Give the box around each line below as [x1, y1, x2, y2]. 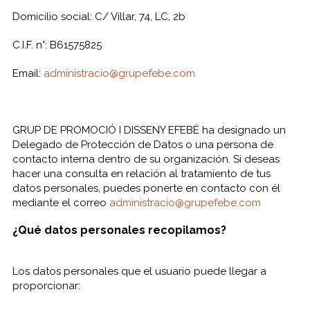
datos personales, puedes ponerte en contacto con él [12, 182, 280, 194]
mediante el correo [12, 197, 109, 209]
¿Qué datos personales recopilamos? [12, 224, 226, 237]
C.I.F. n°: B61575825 [12, 39, 102, 51]
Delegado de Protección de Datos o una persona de [12, 138, 273, 151]
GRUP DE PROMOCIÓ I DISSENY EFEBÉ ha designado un [12, 124, 286, 136]
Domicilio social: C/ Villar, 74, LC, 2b [12, 10, 185, 23]
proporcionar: [12, 280, 80, 292]
